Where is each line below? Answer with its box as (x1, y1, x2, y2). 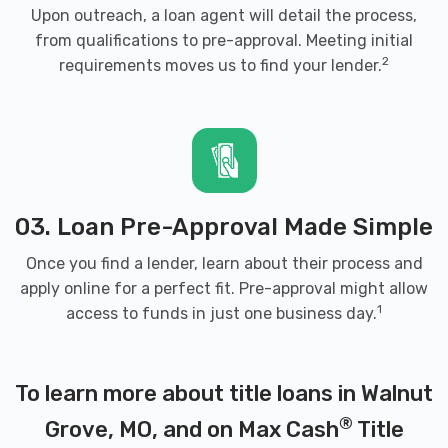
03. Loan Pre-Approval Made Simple (15, 213, 433, 241)
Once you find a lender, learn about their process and (25, 254, 423, 273)
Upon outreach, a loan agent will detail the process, (31, 6, 417, 25)
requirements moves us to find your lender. (59, 56, 382, 75)
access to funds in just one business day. (66, 304, 377, 323)
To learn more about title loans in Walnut (15, 380, 433, 407)
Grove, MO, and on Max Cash (44, 416, 339, 443)
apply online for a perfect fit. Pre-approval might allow (20, 279, 428, 298)
